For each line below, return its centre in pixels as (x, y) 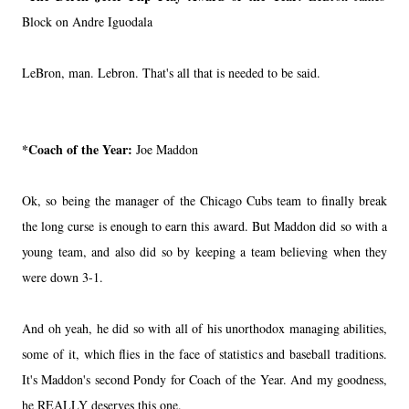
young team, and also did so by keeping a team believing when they (204, 251)
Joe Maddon (167, 149)
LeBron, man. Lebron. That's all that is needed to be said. (171, 72)
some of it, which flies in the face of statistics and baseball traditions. (204, 353)
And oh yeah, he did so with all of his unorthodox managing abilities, (204, 328)
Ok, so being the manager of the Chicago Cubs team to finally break (204, 200)
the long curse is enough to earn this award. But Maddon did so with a (204, 225)
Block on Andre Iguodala (87, 21)
